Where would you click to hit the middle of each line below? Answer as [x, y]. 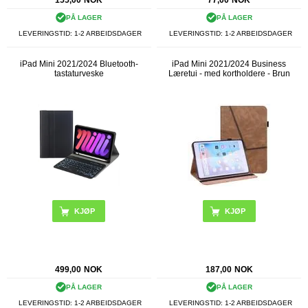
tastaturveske [79, 74]
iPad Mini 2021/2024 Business [229, 64]
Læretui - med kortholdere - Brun [229, 74]
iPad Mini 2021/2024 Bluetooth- [79, 64]
